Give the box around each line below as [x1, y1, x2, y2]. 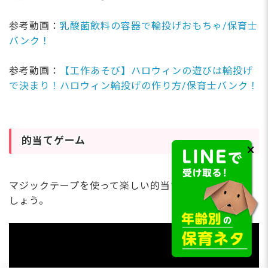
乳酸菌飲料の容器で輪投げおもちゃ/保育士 [60, 20, 258, 32]
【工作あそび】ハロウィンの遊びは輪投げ [60, 65, 253, 77]
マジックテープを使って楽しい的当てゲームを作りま [9, 180, 252, 192]
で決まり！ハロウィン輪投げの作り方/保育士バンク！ [9, 80, 258, 92]
